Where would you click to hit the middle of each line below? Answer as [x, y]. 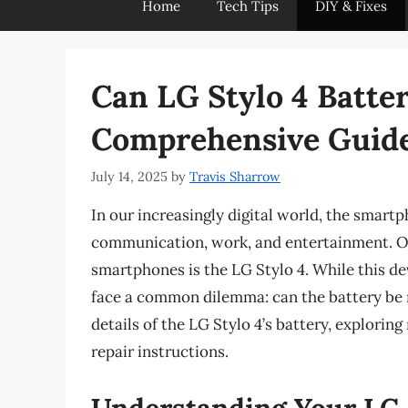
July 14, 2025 [129, 177]
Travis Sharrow [235, 177]
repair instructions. [160, 352]
